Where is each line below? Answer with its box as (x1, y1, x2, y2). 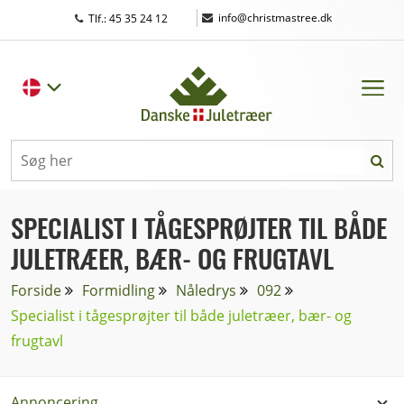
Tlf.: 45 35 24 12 (88, 11, 170, 26)
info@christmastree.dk (218, 9, 332, 25)
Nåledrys (176, 280, 236, 300)
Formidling (82, 280, 155, 300)
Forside (11, 280, 61, 300)
